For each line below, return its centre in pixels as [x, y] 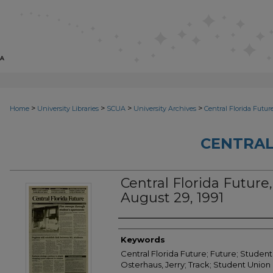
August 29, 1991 [172, 198]
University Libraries [68, 108]
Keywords [143, 239]
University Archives [165, 108]
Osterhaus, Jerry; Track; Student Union [196, 264]
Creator [143, 230]
